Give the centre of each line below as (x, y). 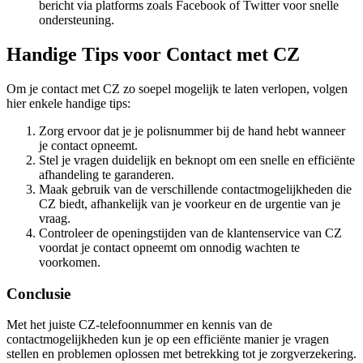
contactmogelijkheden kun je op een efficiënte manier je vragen (168, 340)
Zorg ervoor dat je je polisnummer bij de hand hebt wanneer (192, 130)
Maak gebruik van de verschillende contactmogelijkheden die (195, 189)
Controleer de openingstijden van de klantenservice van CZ (190, 233)
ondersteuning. (77, 20)
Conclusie (38, 293)
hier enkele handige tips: (68, 103)
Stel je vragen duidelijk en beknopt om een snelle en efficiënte (197, 160)
